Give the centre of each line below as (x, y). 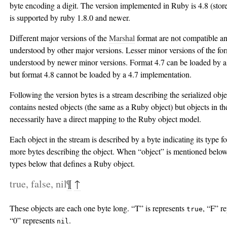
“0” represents (33, 220)
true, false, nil (38, 184)
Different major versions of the (59, 38)
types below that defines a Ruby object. (72, 164)
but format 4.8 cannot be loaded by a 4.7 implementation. (101, 74)
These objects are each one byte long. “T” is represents (98, 208)
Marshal (122, 38)
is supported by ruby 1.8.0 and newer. (70, 18)
